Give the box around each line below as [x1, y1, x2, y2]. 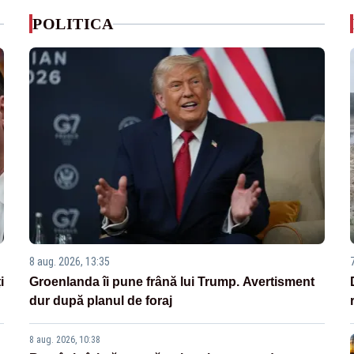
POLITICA [32, 15, 114, 32]
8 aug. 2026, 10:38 [29, 334, 101, 346]
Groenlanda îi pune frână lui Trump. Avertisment [29, 275, 315, 289]
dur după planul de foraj [29, 294, 173, 308]
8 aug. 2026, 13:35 [29, 255, 111, 269]
